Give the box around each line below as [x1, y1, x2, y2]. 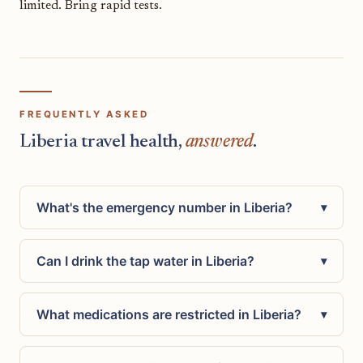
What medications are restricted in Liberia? [36, 305, 301, 322]
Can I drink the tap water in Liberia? [36, 252, 254, 269]
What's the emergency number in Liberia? [36, 199, 293, 216]
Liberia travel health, [19, 132, 186, 152]
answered [185, 132, 253, 152]
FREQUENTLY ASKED [19, 108, 149, 120]
